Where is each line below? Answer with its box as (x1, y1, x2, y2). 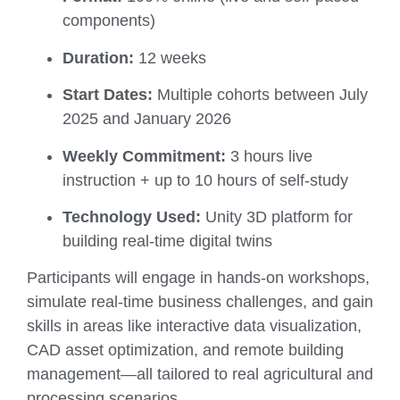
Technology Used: (62, 208, 201, 227)
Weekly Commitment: (62, 146, 226, 165)
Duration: (62, 48, 134, 67)
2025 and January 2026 (62, 110, 231, 129)
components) (62, 12, 155, 30)
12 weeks (134, 48, 206, 67)
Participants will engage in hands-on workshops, (27, 269, 370, 287)
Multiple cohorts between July (153, 86, 368, 104)
